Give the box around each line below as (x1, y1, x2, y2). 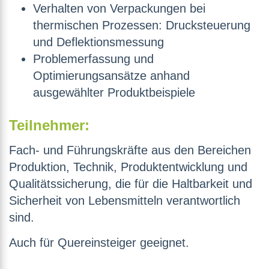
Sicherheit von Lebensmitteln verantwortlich (9, 194, 240, 208)
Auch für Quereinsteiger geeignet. (9, 236, 189, 250)
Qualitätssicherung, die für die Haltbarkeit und (9, 177, 252, 191)
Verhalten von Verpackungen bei (33, 2, 205, 16)
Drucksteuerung (166, 19, 250, 32)
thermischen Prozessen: (33, 19, 162, 32)
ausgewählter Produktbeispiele (33, 86, 195, 100)
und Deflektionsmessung (33, 35, 164, 49)
